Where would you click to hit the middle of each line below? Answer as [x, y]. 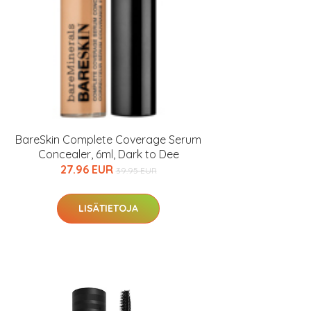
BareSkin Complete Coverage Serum [108, 140]
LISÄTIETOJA [108, 208]
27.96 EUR [88, 169]
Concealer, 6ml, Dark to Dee [108, 154]
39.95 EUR [136, 170]
